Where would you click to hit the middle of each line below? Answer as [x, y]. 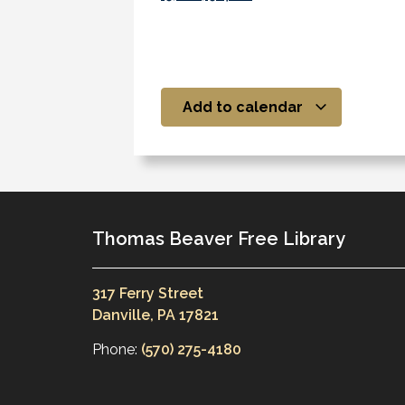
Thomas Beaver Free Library [219, 238]
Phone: [117, 350]
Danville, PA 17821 [155, 315]
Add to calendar [244, 107]
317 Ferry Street [148, 293]
